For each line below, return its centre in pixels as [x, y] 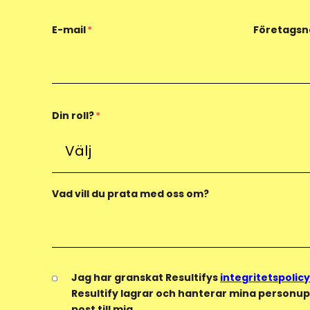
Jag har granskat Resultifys [146, 277]
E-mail [69, 29]
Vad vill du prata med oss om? [130, 193]
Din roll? [73, 116]
